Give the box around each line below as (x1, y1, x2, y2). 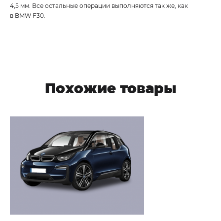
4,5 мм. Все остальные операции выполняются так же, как (10, 1, 189, 9)
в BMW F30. (10, 11, 45, 19)
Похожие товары (44, 79, 177, 97)
